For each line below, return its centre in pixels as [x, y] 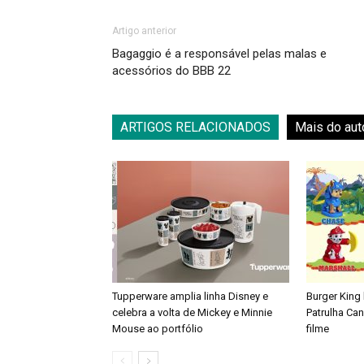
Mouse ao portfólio [158, 329]
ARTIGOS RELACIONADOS [195, 127]
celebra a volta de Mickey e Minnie [192, 312]
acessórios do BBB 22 [171, 71]
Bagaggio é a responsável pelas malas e [219, 54]
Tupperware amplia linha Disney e [190, 296]
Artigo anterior [144, 31]
